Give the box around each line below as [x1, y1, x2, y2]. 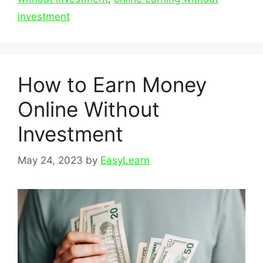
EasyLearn [100, 154, 150, 166]
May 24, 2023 [18, 154, 83, 166]
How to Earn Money [18, 72, 207, 97]
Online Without [18, 97, 160, 122]
